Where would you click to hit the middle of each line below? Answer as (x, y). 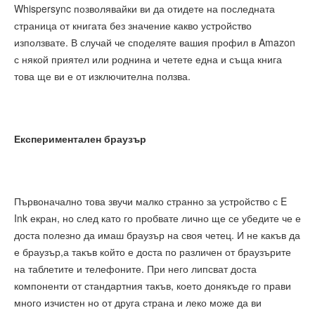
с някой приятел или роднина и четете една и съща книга (148, 59)
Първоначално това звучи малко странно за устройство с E (150, 201)
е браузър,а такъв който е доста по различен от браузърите (153, 252)
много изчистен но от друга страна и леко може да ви (138, 303)
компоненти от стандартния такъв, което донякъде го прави (153, 286)
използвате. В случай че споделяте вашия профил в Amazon (155, 43)
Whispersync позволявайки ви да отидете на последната (144, 9)
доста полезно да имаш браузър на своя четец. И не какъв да (157, 235)
